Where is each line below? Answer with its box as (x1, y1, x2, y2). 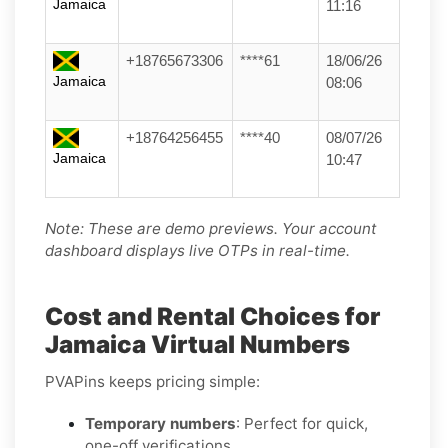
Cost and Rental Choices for (45, 301, 380, 331)
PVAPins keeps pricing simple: (45, 371, 260, 391)
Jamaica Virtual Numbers (45, 329, 350, 359)
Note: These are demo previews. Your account (45, 218, 377, 238)
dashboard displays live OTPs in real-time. (45, 240, 350, 260)
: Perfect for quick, (236, 413, 368, 433)
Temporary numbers (85, 413, 236, 433)
